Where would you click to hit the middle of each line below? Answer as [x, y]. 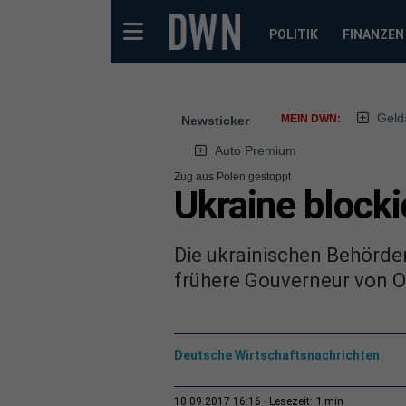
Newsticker [215, 121]
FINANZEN [373, 34]
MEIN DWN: [311, 119]
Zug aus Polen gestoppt [232, 177]
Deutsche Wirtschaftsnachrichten [277, 355]
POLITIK [293, 34]
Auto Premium [255, 150]
